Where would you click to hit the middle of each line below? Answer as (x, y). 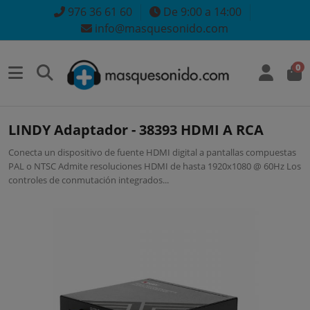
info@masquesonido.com (161, 29)
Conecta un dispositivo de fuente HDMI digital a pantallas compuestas (153, 152)
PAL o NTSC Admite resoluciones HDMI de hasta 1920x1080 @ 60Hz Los (155, 166)
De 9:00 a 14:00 (201, 11)
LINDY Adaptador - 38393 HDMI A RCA (136, 129)
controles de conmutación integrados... (89, 180)
